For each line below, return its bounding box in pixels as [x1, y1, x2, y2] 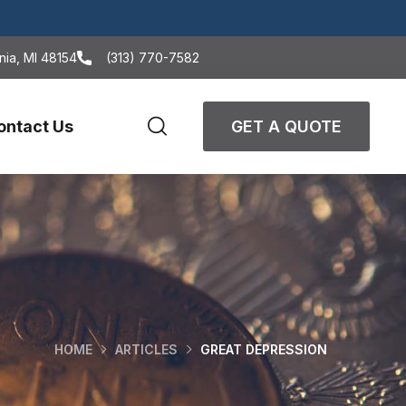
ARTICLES [115, 341, 178, 357]
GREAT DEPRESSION [200, 341, 327, 357]
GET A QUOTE [231, 117, 342, 137]
